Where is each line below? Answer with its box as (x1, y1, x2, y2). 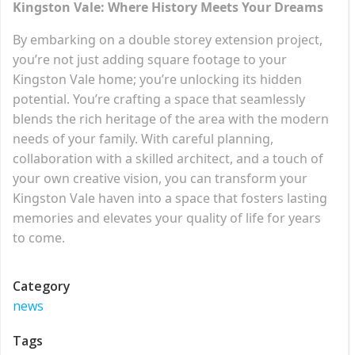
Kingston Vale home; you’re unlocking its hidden (13, 70, 302, 88)
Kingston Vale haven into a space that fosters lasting (13, 189, 327, 207)
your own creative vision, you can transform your (13, 169, 307, 187)
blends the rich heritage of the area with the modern (13, 109, 329, 128)
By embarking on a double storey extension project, (13, 30, 323, 48)
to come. (13, 228, 65, 246)
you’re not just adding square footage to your (13, 50, 287, 68)
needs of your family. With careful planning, (13, 129, 273, 147)
